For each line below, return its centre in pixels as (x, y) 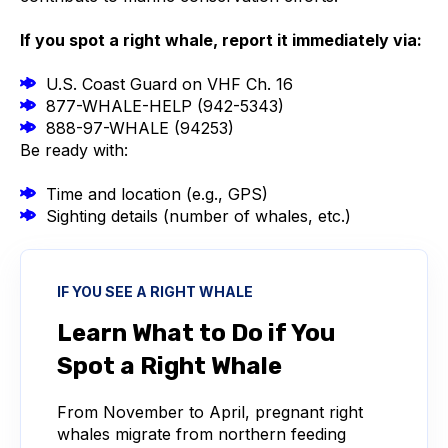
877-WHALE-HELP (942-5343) (159, 106)
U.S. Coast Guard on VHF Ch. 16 (164, 84)
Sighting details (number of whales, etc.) (193, 216)
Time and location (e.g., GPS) (151, 194)
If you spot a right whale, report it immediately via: (221, 40)
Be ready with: (74, 150)
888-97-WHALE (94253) (134, 128)
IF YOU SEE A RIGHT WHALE (155, 292)
